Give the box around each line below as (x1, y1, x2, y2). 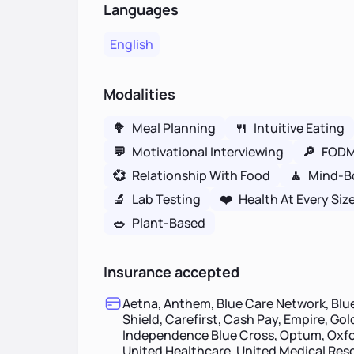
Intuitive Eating (253, 119, 345, 137)
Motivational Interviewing (131, 143, 284, 160)
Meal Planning (131, 119, 216, 137)
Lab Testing (131, 190, 201, 208)
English (109, 36, 153, 53)
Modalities (103, 85, 175, 104)
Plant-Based (131, 214, 205, 232)
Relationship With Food (131, 167, 270, 184)
